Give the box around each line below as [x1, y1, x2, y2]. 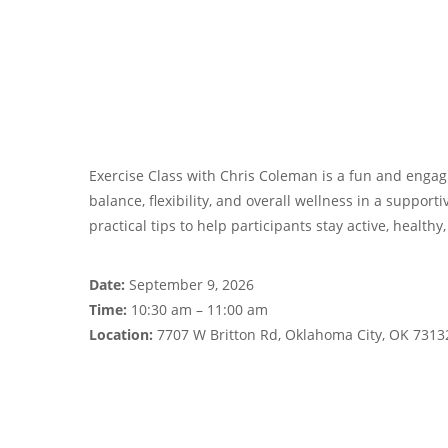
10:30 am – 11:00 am [127, 300, 268, 319]
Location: [89, 325, 153, 344]
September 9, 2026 [125, 275, 254, 294]
